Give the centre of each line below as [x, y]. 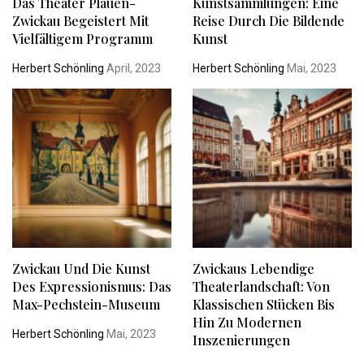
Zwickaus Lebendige [253, 269]
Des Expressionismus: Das [92, 287]
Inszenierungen [241, 340]
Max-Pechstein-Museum [86, 305]
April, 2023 [132, 68]
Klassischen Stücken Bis [263, 305]
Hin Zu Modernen [247, 323]
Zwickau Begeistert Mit [80, 20]
